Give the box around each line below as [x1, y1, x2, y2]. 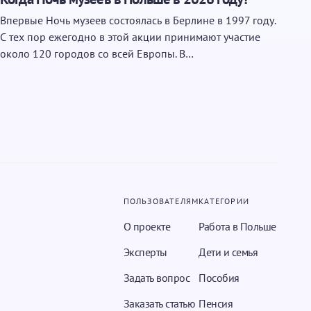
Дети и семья [199, 245, 258, 259]
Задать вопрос [123, 271, 190, 285]
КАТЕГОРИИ [199, 196, 249, 206]
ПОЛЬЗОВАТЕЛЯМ [123, 196, 199, 206]
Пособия [199, 271, 239, 285]
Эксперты [123, 245, 167, 259]
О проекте [123, 219, 171, 233]
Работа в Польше [199, 219, 276, 233]
